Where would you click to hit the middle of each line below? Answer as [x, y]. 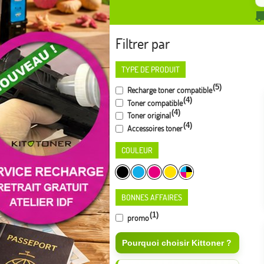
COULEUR [137, 150]
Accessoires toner [154, 128]
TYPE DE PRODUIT [151, 70]
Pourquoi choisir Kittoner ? [177, 243]
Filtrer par [143, 44]
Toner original [148, 115]
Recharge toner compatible [169, 90]
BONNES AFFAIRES [152, 197]
